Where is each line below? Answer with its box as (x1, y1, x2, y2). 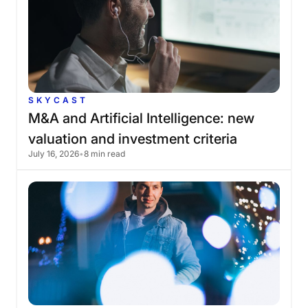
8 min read (84, 148, 125, 159)
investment (118, 131, 190, 147)
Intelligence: (146, 110, 224, 126)
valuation (28, 131, 87, 147)
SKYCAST (28, 95, 88, 105)
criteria (193, 131, 237, 147)
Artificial (90, 110, 143, 126)
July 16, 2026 (28, 148, 79, 159)
